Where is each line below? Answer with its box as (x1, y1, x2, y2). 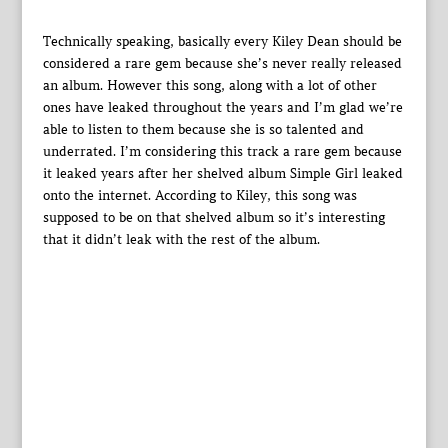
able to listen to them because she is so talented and (42, 121, 364, 139)
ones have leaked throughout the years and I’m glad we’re (42, 99, 403, 117)
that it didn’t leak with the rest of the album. (42, 231, 320, 249)
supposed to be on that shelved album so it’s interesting (42, 209, 385, 227)
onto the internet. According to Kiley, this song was (42, 187, 357, 205)
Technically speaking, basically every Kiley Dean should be (42, 33, 402, 51)
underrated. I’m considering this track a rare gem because (42, 143, 402, 161)
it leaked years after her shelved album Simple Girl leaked (42, 165, 403, 183)
